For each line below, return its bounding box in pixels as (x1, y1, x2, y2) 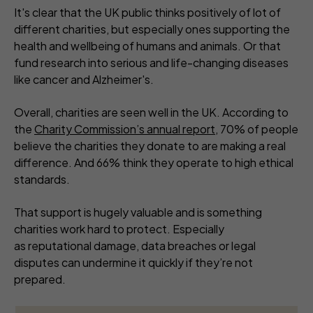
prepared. (14, 271, 70, 286)
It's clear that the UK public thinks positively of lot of (14, 4, 281, 20)
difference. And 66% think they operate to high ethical (14, 154, 293, 170)
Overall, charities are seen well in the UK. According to (14, 104, 289, 119)
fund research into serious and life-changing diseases (14, 54, 289, 70)
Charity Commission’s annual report (34, 121, 215, 136)
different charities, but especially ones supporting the (14, 21, 290, 36)
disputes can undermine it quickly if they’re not (14, 254, 253, 270)
